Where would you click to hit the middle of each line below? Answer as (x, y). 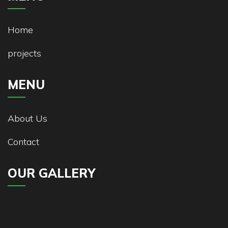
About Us (27, 118)
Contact (23, 142)
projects (24, 53)
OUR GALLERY (51, 173)
